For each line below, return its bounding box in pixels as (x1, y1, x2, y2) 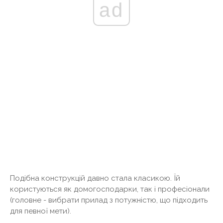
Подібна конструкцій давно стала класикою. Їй (10, 174, 180, 183)
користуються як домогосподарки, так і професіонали (10, 185, 210, 194)
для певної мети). (10, 207, 71, 216)
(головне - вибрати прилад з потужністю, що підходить (10, 196, 208, 205)
